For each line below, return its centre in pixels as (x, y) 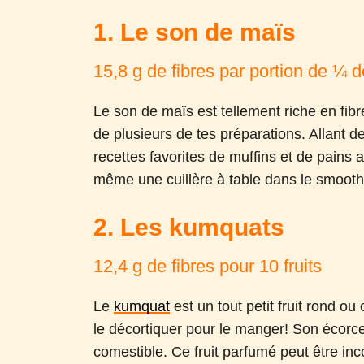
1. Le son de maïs (195, 32)
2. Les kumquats (189, 227)
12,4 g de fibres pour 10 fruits (208, 266)
